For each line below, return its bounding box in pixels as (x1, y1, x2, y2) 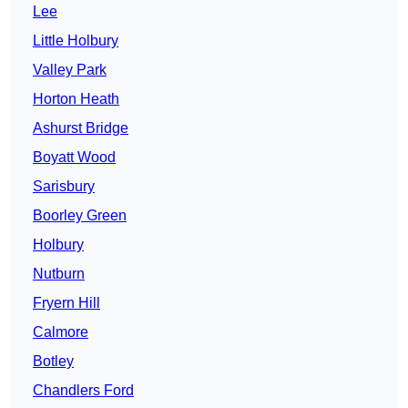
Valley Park (33, 62, 107, 78)
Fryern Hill (33, 295, 100, 311)
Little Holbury (33, 33, 118, 49)
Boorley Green (33, 208, 127, 224)
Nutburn (33, 266, 85, 282)
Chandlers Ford (33, 382, 134, 399)
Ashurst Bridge (33, 120, 128, 137)
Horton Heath (33, 91, 119, 107)
